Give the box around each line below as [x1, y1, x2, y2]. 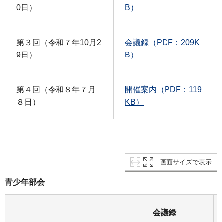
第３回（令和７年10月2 [16, 38, 101, 47]
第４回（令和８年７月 [16, 85, 96, 94]
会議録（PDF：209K [125, 38, 200, 47]
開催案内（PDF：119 [125, 85, 202, 94]
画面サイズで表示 [160, 158, 212, 166]
